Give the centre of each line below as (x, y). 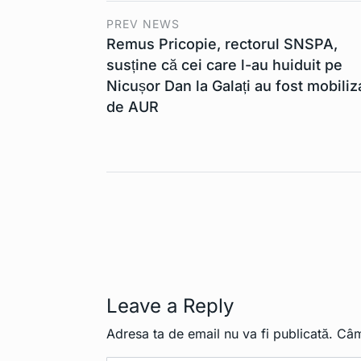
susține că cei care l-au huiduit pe (224, 65)
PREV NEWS (143, 24)
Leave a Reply (170, 306)
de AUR (133, 107)
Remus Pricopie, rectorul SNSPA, (222, 44)
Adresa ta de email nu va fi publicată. (220, 334)
